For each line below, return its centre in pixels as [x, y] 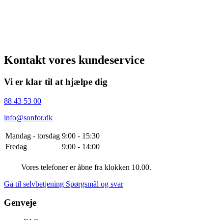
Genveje [20, 203]
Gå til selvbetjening [34, 184]
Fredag [16, 146]
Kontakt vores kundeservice [74, 60]
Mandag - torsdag [33, 136]
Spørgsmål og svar [95, 184]
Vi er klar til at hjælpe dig [56, 82]
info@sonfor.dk [28, 117]
